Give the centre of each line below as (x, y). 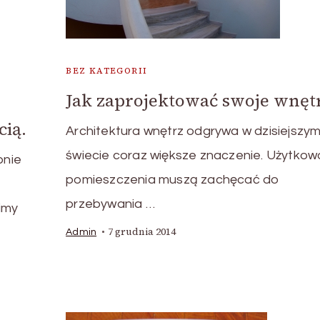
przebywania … (110, 204)
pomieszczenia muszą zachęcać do (173, 180)
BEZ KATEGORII (107, 71)
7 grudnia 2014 (142, 232)
